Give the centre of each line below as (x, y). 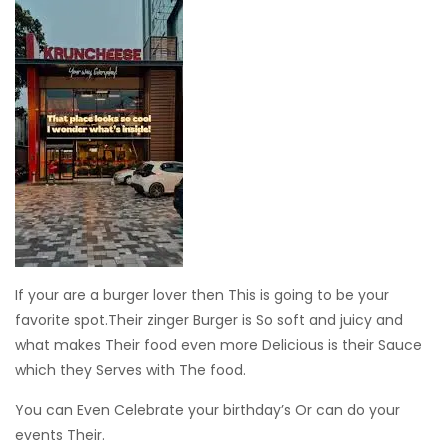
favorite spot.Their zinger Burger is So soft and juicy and (209, 320)
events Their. (60, 435)
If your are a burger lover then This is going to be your (202, 295)
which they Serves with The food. (130, 370)
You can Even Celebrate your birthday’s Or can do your (207, 410)
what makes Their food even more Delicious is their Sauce (218, 345)
